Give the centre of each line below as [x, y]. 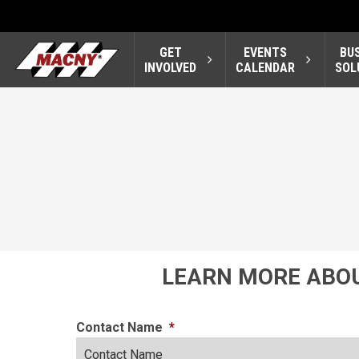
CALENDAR [266, 67]
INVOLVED [170, 67]
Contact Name [119, 328]
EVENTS [266, 52]
